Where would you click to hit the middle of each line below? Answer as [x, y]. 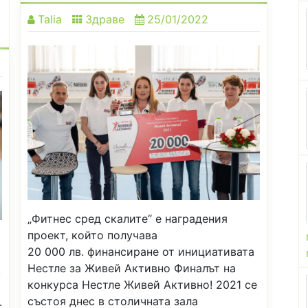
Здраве [105, 19]
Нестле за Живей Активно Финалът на [132, 268]
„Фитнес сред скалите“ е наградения [128, 219]
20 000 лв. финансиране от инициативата [141, 252]
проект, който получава [92, 235]
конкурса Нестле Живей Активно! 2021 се [142, 285]
